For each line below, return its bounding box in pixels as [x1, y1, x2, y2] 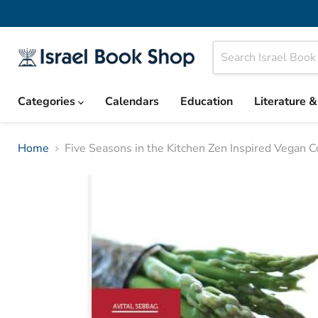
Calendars [105, 94, 159, 109]
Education [180, 94, 233, 109]
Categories [18, 94, 78, 109]
